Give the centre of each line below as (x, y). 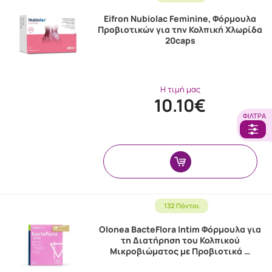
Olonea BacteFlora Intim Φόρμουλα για (180, 229)
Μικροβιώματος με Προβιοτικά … (180, 251)
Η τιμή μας (180, 89)
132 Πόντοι (181, 206)
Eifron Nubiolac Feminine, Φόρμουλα (180, 19)
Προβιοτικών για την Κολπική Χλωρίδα (180, 29)
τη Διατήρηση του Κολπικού (180, 240)
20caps (180, 40)
